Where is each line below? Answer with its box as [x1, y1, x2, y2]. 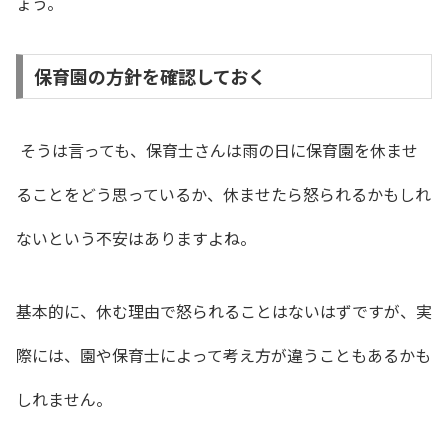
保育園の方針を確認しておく [33, 63, 266, 90]
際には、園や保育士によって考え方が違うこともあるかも [16, 343, 431, 368]
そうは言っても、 [16, 138, 146, 163]
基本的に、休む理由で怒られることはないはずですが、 [16, 299, 416, 324]
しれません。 [16, 387, 112, 412]
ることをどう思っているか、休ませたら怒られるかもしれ [16, 182, 431, 207]
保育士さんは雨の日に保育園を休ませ [146, 138, 418, 163]
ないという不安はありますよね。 [16, 226, 256, 251]
